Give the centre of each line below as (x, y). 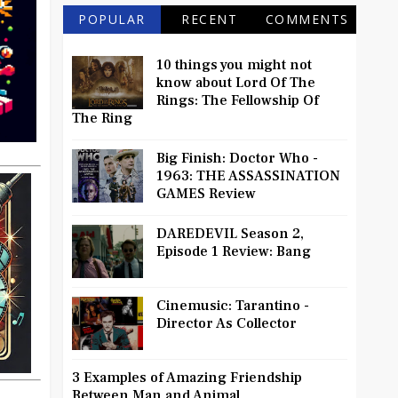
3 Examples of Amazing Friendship (187, 378)
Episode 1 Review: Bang (234, 252)
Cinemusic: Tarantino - (233, 306)
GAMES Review (206, 194)
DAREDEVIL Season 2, (230, 234)
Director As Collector (227, 324)
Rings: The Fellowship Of (238, 101)
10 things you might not (234, 65)
